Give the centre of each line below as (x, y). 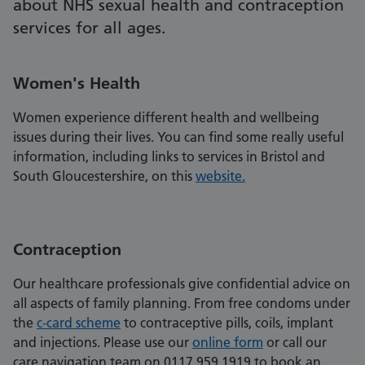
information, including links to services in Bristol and (169, 157)
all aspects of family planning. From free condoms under (182, 303)
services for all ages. (90, 28)
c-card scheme (79, 323)
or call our (295, 343)
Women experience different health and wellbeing (166, 118)
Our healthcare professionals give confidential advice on (182, 284)
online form (228, 343)
